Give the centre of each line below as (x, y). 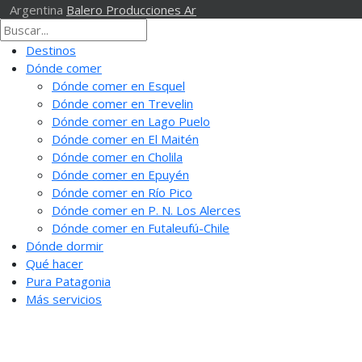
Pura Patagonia (68, 281)
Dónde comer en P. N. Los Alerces (146, 210)
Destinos (51, 50)
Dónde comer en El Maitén (125, 139)
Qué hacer (55, 263)
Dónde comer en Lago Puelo (131, 121)
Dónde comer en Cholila (117, 156)
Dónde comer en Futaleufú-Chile (141, 227)
